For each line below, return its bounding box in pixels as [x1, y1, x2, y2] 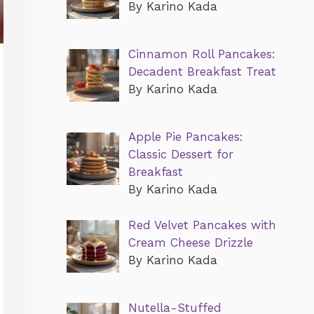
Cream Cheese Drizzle [128, 235, 253, 250]
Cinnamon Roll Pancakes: [128, 47, 275, 62]
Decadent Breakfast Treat [128, 64, 276, 79]
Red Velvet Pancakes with [128, 217, 276, 232]
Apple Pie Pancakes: [128, 130, 243, 144]
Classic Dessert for [128, 147, 233, 162]
